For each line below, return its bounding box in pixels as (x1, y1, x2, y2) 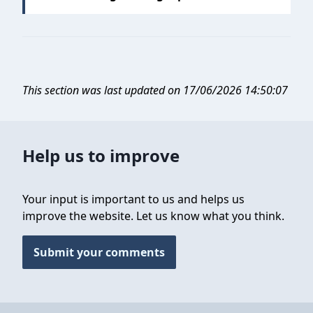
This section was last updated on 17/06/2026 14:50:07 (22, 82, 288, 98)
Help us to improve (22, 144, 180, 167)
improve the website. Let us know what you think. (22, 208, 284, 224)
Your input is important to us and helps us (22, 191, 245, 207)
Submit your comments (34, 245, 165, 260)
